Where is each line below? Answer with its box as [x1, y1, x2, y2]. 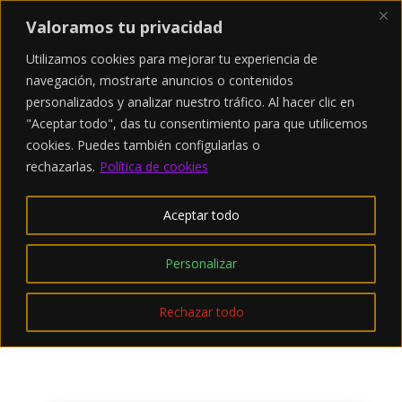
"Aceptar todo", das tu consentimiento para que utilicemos [26, 114, 368, 132]
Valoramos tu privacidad [26, 15, 223, 38]
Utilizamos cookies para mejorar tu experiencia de [26, 49, 318, 67]
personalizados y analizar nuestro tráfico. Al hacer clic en [26, 92, 354, 110]
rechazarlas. [26, 157, 95, 175]
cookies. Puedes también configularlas [26, 135, 252, 153]
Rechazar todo [158, 302, 244, 320]
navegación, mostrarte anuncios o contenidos [26, 71, 293, 89]
